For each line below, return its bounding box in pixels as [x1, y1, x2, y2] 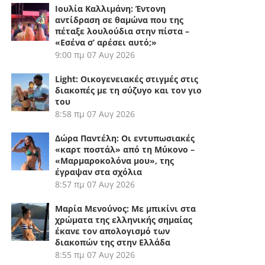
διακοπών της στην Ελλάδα [55, 237, 171, 248]
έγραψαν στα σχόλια [55, 166, 143, 178]
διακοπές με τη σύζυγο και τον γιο [55, 85, 202, 96]
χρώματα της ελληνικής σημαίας [55, 214, 193, 226]
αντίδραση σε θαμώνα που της [55, 14, 184, 26]
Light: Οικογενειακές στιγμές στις [55, 73, 199, 85]
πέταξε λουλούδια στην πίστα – [55, 25, 190, 37]
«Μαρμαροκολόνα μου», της [55, 155, 174, 167]
